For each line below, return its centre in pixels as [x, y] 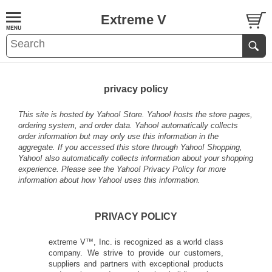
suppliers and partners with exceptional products [136, 264]
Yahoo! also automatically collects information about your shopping [136, 158]
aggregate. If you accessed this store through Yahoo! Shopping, [130, 147]
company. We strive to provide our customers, [136, 253]
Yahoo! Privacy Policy [155, 169]
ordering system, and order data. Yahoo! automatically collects [128, 125]
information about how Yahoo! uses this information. [109, 180]
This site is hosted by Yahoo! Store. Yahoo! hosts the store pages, [135, 114]
